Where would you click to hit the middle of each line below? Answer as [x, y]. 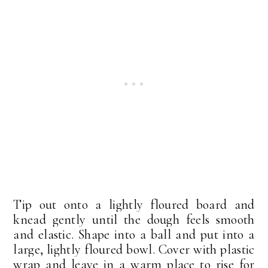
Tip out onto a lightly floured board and [134, 205]
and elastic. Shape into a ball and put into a [134, 235]
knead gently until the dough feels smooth [134, 220]
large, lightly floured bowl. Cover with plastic [134, 250]
